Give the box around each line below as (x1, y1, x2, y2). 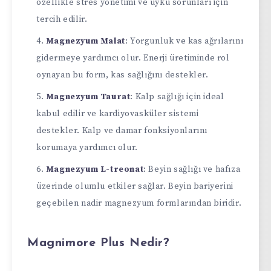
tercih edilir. (36, 13, 88, 25)
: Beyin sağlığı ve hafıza (143, 163, 241, 175)
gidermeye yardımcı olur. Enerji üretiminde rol (36, 52, 230, 64)
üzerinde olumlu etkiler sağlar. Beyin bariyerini (36, 180, 233, 192)
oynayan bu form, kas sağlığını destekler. (36, 69, 209, 80)
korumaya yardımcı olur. (36, 142, 138, 153)
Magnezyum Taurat (45, 91, 131, 102)
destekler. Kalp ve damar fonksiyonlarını (36, 125, 208, 136)
